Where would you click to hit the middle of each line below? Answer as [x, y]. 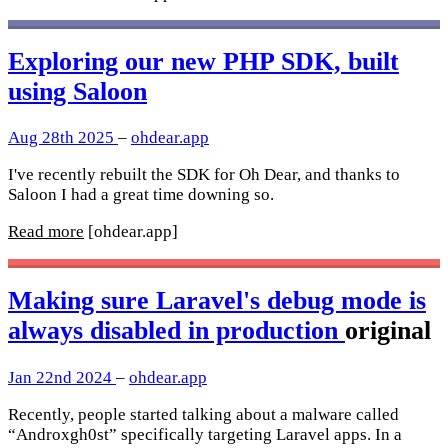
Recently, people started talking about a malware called [203, 414]
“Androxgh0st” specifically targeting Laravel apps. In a [205, 434]
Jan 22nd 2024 [62, 377]
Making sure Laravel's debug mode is [217, 301]
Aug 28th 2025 [63, 138]
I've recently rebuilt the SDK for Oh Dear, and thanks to [204, 175]
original [388, 331]
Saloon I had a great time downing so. [141, 195]
